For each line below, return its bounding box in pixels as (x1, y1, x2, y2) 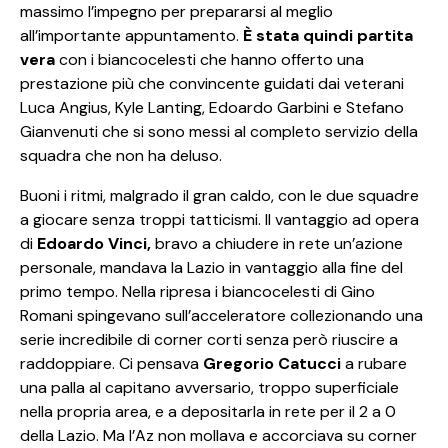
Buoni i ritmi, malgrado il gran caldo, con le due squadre (20, 184, 419, 206)
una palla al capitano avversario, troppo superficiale (20, 376, 399, 398)
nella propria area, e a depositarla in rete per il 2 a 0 (20, 400, 396, 422)
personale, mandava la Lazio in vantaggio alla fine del (20, 256, 403, 278)
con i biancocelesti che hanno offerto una (55, 48, 364, 70)
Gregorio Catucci (203, 352, 341, 374)
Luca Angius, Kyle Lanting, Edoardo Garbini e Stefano (20, 96, 404, 118)
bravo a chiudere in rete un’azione (151, 232, 403, 254)
